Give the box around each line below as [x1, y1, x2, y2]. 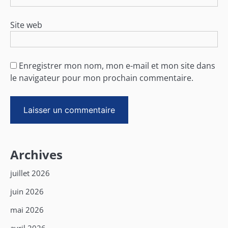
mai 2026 [10, 204, 44, 215]
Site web [10, 19, 42, 31]
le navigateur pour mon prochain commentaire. [10, 72, 193, 84]
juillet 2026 [10, 167, 50, 178]
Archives [10, 146, 63, 163]
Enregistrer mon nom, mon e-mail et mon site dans [19, 60, 215, 72]
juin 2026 [10, 186, 44, 196]
